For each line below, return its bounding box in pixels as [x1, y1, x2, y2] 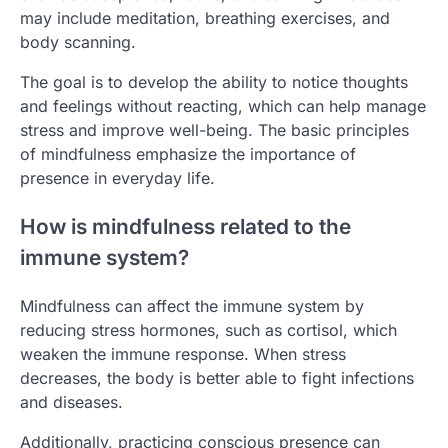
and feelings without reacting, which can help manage [20, 96, 426, 117]
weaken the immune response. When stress [20, 343, 346, 364]
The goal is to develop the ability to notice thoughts [20, 72, 408, 93]
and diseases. [20, 391, 123, 412]
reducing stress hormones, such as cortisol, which [20, 319, 397, 340]
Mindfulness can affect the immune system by [20, 295, 364, 316]
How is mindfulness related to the [20, 214, 351, 240]
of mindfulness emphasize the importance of [20, 144, 356, 165]
